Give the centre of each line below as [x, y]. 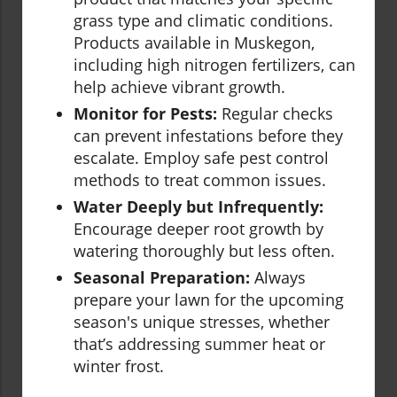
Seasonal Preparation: [162, 278]
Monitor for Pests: [145, 114]
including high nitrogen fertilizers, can [214, 65]
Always [278, 278]
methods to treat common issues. [200, 180]
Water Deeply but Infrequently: [198, 207]
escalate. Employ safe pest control [201, 158]
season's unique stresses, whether [202, 322]
